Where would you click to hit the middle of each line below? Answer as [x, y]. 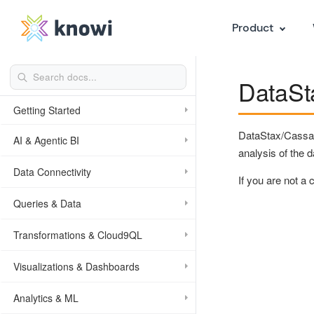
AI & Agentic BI [46, 140]
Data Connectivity [52, 172]
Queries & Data [47, 203]
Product [253, 28]
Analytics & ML [46, 298]
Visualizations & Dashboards [76, 266]
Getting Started [47, 110]
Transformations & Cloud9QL [78, 235]
